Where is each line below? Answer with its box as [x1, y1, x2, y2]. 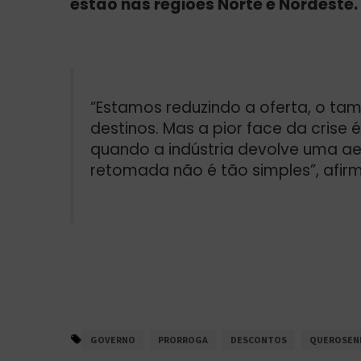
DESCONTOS [230, 333, 287, 346]
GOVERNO [90, 333, 135, 346]
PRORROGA [158, 333, 208, 346]
